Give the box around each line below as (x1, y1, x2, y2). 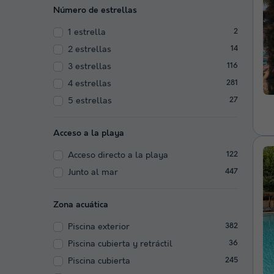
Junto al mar (68, 167, 118, 177)
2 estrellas (68, 44, 111, 54)
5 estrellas (68, 95, 112, 106)
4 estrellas (68, 78, 111, 89)
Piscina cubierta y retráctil (68, 239, 172, 249)
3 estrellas (68, 61, 111, 72)
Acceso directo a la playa (68, 150, 168, 160)
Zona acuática (53, 199, 108, 210)
